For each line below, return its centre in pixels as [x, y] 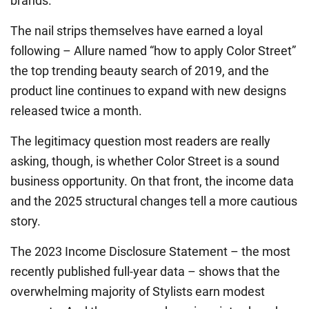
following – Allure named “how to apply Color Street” [153, 51]
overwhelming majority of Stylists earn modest [138, 292]
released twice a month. [76, 111]
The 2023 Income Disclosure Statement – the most [150, 252]
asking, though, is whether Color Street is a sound [145, 161]
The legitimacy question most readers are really [140, 141]
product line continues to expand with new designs [148, 91]
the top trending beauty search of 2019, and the [140, 71]
